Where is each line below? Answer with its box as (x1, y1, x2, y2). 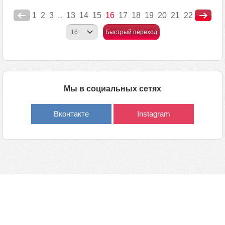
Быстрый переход (105, 29, 157, 36)
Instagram (137, 109, 170, 118)
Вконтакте (54, 109, 89, 118)
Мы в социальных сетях (64, 84, 161, 93)
